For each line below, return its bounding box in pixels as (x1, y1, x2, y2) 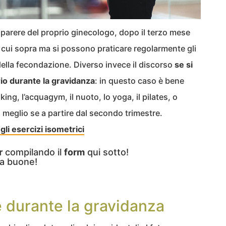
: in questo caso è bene (95, 75, 184, 86)
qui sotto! (85, 146, 129, 157)
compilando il (3, 146, 64, 157)
